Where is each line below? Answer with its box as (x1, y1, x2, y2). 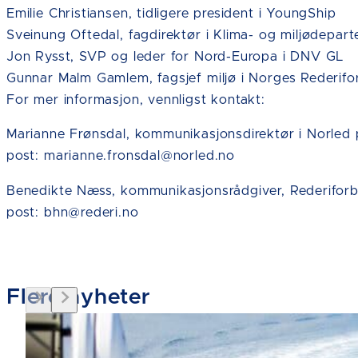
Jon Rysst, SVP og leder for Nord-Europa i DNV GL (6, 50, 345, 63)
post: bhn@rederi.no (6, 205, 139, 219)
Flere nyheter (6, 286, 151, 308)
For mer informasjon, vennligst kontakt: (6, 93, 265, 106)
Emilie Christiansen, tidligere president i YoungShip (6, 7, 336, 20)
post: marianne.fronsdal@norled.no (6, 149, 236, 163)
